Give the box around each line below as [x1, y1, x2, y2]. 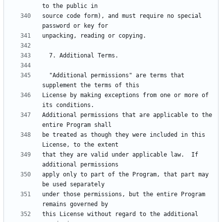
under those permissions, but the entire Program [42, 191, 205, 198]
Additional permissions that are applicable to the [42, 111, 212, 119]
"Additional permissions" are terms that [42, 72, 49, 79]
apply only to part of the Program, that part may [42, 171, 209, 178]
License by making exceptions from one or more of [42, 92, 209, 99]
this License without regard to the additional [42, 211, 198, 218]
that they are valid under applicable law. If [42, 151, 198, 159]
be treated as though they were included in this [42, 131, 205, 139]
